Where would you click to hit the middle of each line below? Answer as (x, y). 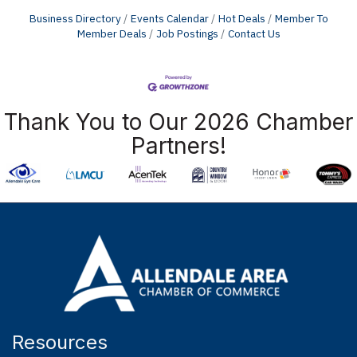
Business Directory (75, 18)
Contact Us (254, 33)
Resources (60, 342)
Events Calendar (169, 18)
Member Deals (112, 33)
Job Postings (187, 33)
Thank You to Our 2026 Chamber (178, 122)
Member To (301, 18)
